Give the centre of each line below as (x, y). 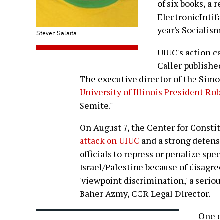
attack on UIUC (110, 141)
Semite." (96, 105)
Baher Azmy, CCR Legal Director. (145, 194)
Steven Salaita (56, 33)
